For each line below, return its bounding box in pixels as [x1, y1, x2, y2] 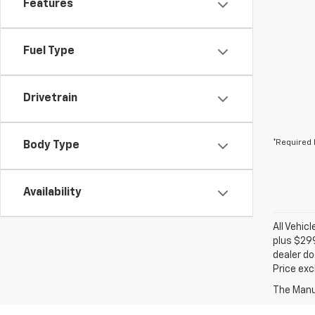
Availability [23, 187, 82, 198]
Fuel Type [23, 46, 75, 57]
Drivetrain [23, 93, 77, 104]
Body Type [23, 140, 79, 151]
